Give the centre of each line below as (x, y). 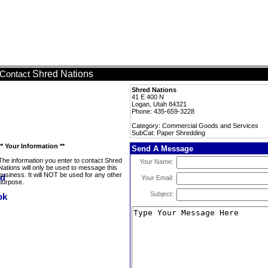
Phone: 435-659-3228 (163, 111)
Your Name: (156, 162)
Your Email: (157, 178)
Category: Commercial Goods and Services (195, 126)
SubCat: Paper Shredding (168, 133)
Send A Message (162, 149)
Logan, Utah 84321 (159, 104)
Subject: (162, 194)
